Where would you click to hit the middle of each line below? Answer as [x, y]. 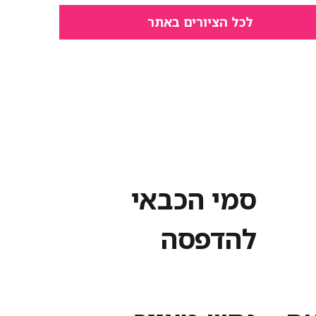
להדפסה [209, 238]
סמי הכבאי [194, 199]
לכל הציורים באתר [201, 22]
